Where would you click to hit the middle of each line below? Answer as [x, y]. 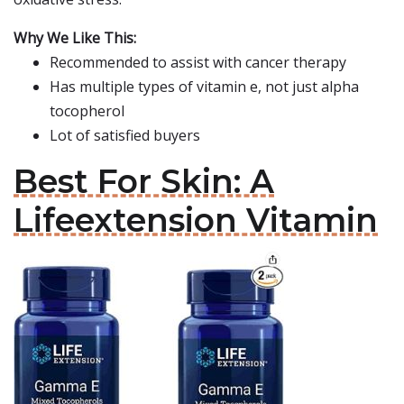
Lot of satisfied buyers [125, 135]
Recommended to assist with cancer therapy [198, 62]
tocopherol [87, 111]
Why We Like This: [75, 38]
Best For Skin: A [144, 181]
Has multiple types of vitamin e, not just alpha [204, 87]
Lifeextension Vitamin [196, 220]
